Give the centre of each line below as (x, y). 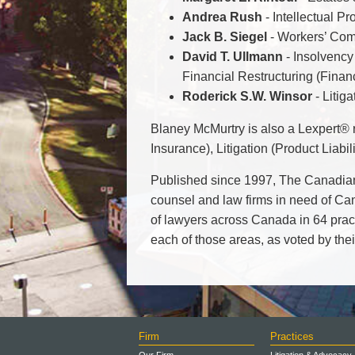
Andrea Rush (224, 17)
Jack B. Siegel (225, 37)
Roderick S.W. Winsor (247, 96)
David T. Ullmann (233, 57)
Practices (292, 336)
